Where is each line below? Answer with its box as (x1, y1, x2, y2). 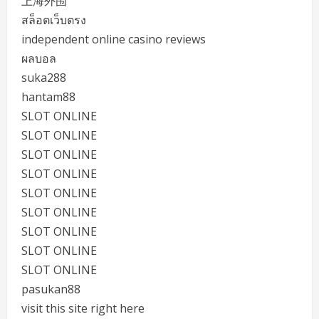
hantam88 (21, 89, 75, 105)
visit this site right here (21, 300, 145, 316)
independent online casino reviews (21, 31, 206, 47)
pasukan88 (21, 281, 80, 297)
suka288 (21, 70, 66, 85)
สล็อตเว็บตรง (21, 12, 86, 28)
